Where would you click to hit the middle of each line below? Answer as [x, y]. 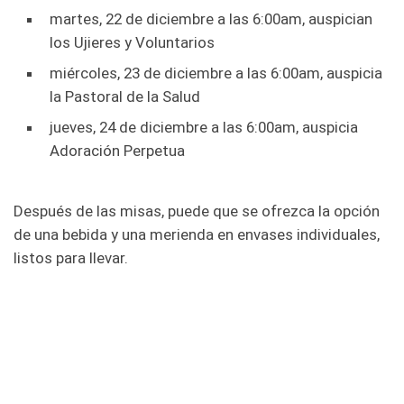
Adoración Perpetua [117, 150]
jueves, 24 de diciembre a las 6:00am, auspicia [204, 127]
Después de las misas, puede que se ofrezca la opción [197, 211]
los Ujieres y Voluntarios [132, 42]
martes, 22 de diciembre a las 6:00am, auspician [211, 18]
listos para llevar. [71, 257]
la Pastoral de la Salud [125, 96]
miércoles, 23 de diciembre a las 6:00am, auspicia [216, 73]
